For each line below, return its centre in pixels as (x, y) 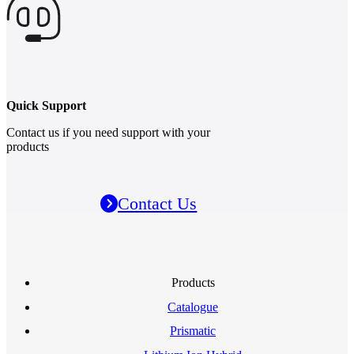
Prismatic (193, 331)
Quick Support (46, 106)
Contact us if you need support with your (108, 133)
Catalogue (193, 307)
